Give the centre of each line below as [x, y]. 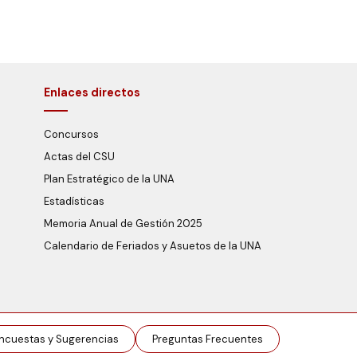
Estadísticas [75, 201]
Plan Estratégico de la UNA [110, 179]
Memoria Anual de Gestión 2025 [124, 224]
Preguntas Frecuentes [207, 339]
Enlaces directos [92, 92]
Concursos [72, 134]
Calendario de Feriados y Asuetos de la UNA [153, 246]
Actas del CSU [80, 157]
